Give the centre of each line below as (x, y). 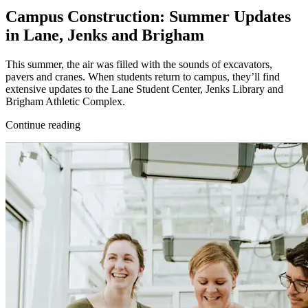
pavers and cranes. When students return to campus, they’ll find (143, 76)
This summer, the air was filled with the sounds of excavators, (139, 64)
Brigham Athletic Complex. (65, 101)
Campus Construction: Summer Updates (148, 16)
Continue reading (43, 124)
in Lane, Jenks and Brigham (105, 35)
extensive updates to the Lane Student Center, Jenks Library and (144, 89)
